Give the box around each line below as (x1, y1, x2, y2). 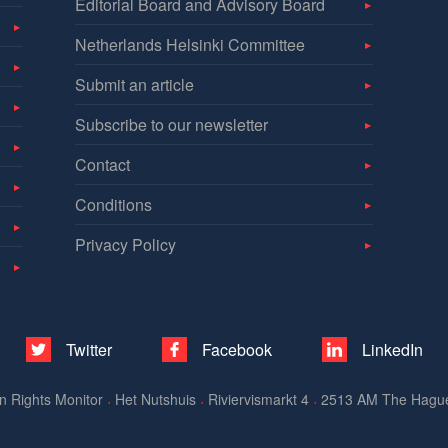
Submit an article (74, 72, 194, 96)
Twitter (65, 337, 112, 361)
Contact (74, 152, 130, 176)
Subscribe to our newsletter (74, 112, 268, 136)
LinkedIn (361, 337, 423, 361)
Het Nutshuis (114, 389, 196, 409)
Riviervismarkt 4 (207, 389, 309, 409)
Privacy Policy (74, 233, 176, 256)
